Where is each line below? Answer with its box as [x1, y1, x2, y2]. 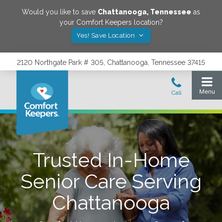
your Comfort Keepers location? [59, 18, 163, 26]
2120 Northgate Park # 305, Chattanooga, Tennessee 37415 [17, 58, 205, 66]
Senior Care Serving [20, 169, 202, 193]
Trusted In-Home [32, 148, 190, 171]
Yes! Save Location [76, 32, 137, 39]
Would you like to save [22, 8, 98, 16]
